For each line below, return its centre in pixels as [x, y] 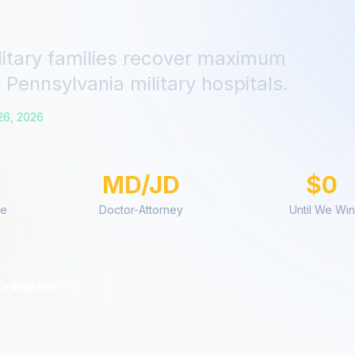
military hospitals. [206, 84]
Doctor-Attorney [141, 210]
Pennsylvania [65, 84]
